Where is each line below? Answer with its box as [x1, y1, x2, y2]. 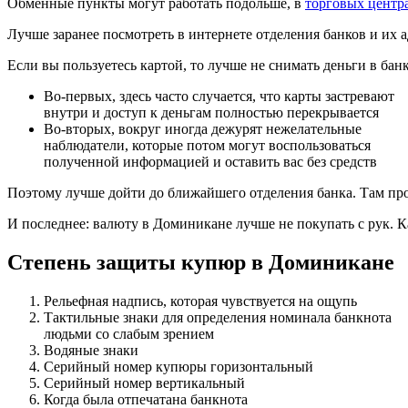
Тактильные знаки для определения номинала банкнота [44, 310, 392, 326]
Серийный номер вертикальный [44, 375, 245, 392]
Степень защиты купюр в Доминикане [7, 250, 394, 275]
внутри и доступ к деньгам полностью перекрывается [44, 105, 379, 121]
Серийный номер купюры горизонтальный [44, 359, 313, 375]
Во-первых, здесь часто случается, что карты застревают [44, 88, 394, 105]
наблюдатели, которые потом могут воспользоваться [44, 138, 371, 154]
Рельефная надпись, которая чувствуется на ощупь [44, 293, 357, 310]
